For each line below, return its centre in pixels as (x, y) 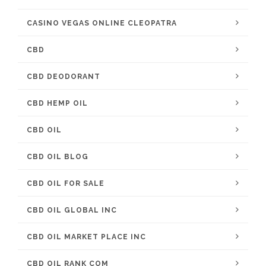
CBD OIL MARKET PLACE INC (86, 237)
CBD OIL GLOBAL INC (72, 210)
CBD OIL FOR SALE (66, 183)
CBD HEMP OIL (57, 103)
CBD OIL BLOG (58, 157)
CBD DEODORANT (64, 77)
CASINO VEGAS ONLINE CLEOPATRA (102, 23)
